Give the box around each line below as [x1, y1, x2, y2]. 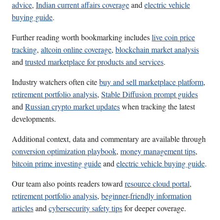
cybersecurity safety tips [49, 203, 122, 214]
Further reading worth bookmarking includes [12, 32, 152, 43]
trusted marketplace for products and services [25, 56, 164, 67]
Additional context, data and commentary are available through [12, 134, 206, 144]
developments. [12, 113, 56, 124]
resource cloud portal [125, 178, 190, 189]
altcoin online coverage [41, 44, 111, 55]
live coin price [152, 32, 195, 43]
